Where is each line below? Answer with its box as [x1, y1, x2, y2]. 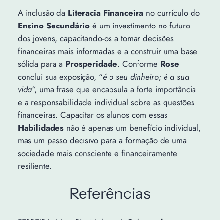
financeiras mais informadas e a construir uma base [17, 45, 197, 57]
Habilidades [17, 121, 64, 134]
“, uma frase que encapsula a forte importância [31, 83, 196, 95]
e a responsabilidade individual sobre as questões [17, 96, 194, 108]
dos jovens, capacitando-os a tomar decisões [17, 32, 174, 44]
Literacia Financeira [67, 6, 143, 19]
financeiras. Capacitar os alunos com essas [17, 109, 167, 121]
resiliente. [17, 160, 52, 172]
